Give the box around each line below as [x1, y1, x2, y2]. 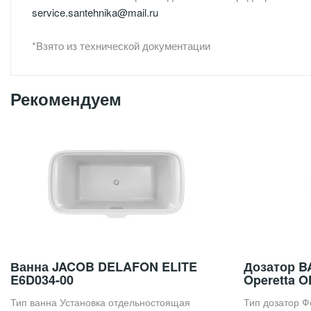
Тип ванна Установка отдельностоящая [10, 294, 190, 309]
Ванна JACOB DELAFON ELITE [10, 257, 197, 276]
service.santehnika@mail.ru [32, 4, 158, 19]
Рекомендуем [10, 86, 121, 110]
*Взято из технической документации [32, 37, 210, 53]
